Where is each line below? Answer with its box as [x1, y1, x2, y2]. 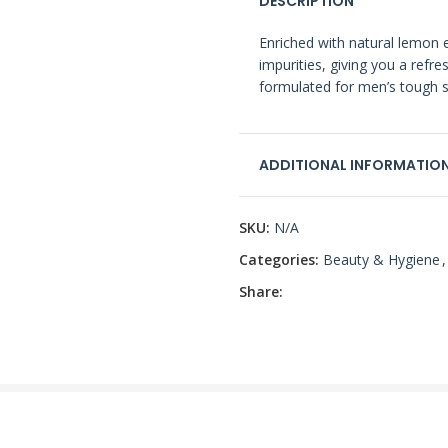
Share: [239, 282, 283, 301]
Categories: [239, 250, 319, 269]
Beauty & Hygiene [323, 250, 440, 269]
